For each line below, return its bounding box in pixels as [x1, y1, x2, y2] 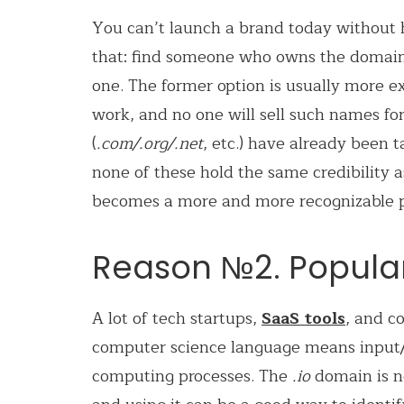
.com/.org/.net [96, 129, 203, 157]
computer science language [92, 333, 305, 361]
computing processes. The [92, 362, 292, 390]
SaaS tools [262, 304, 345, 332]
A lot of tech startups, [92, 304, 262, 332]
